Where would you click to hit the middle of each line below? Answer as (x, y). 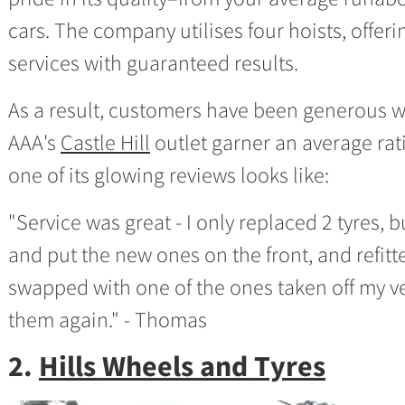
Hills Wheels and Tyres (182, 366)
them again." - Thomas (108, 320)
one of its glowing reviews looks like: (169, 175)
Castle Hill (105, 142)
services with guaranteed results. (153, 63)
